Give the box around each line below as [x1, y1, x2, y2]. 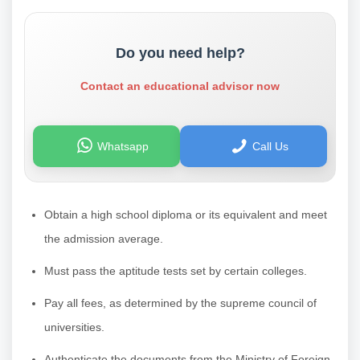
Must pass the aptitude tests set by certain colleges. [44, 264, 307, 277]
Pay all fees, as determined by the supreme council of [44, 296, 317, 309]
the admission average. [44, 231, 163, 245]
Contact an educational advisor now [80, 79, 280, 92]
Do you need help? [115, 44, 245, 61]
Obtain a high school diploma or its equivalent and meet [44, 207, 327, 221]
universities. [44, 320, 104, 333]
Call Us [252, 139, 288, 153]
